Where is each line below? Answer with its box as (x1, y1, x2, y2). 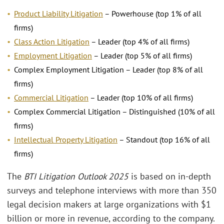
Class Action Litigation (14, 36, 89, 47)
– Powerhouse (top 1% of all (103, 8, 201, 19)
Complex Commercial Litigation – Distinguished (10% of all (14, 106, 215, 117)
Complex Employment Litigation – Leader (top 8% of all (14, 64, 203, 75)
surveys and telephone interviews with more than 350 (7, 184, 216, 196)
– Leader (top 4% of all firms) (89, 36, 189, 47)
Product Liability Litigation (14, 8, 103, 19)
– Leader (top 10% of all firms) (88, 92, 193, 103)
